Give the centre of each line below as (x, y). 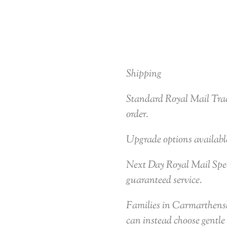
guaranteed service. (164, 180)
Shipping (144, 74)
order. (137, 115)
